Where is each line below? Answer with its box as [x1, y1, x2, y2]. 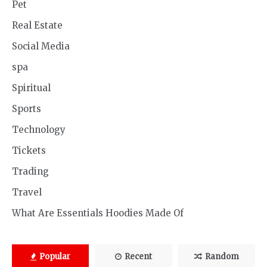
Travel [12, 187, 42, 198]
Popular [39, 252, 71, 262]
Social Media [12, 41, 70, 52]
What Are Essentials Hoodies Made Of [12, 207, 184, 219]
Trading [12, 166, 49, 177]
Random [204, 252, 239, 262]
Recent [124, 252, 152, 262]
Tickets [12, 145, 46, 156]
